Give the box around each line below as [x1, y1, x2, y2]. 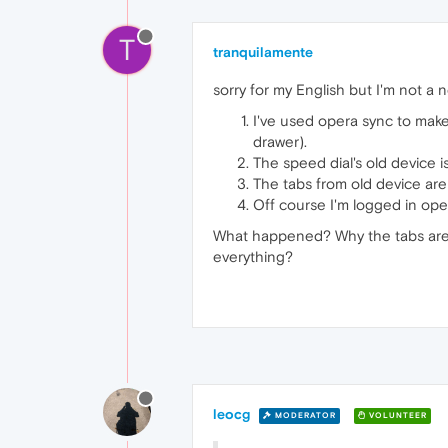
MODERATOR [272, 410, 336, 420]
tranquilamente [213, 44, 313, 60]
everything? [213, 248, 293, 265]
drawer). [253, 133, 307, 150]
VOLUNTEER [366, 410, 427, 420]
